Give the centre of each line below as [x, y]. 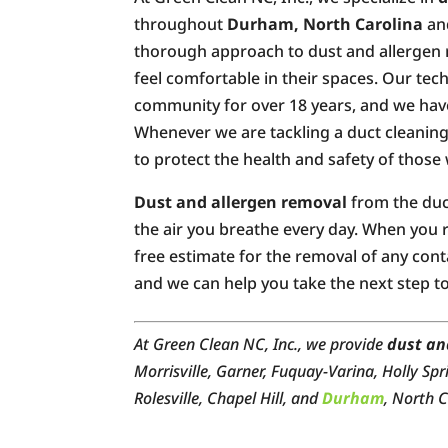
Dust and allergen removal [241, 201]
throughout [181, 23]
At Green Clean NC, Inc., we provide [261, 343]
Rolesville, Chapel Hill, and [228, 397]
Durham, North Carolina [325, 23]
